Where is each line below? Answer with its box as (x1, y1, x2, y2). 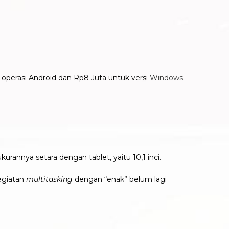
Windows (150, 73, 183, 82)
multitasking (26, 175, 73, 184)
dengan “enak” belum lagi (73, 175, 167, 184)
